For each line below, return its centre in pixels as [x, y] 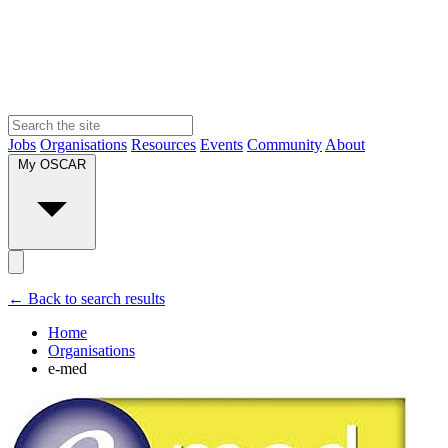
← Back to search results [86, 298]
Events [221, 144]
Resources [163, 144]
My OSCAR [52, 164]
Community [284, 144]
